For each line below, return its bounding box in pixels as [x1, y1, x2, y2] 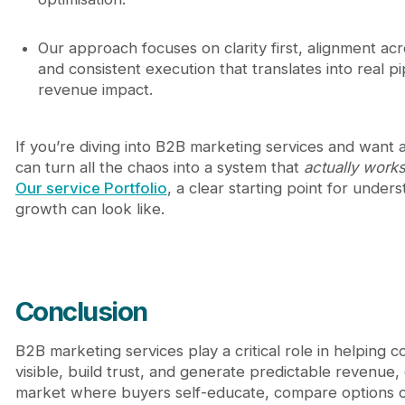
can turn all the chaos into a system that [14, 158, 304, 177]
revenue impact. [37, 80, 153, 99]
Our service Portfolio [14, 179, 167, 198]
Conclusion [14, 295, 147, 327]
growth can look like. [14, 200, 165, 219]
